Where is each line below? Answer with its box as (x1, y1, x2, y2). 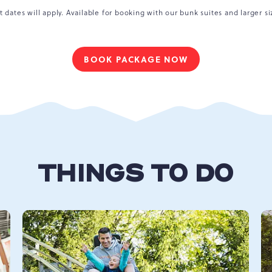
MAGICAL (135, 83, 180, 96)
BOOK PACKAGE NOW (84, 52, 188, 65)
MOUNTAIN (135, 96, 188, 109)
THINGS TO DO (37, 156, 233, 192)
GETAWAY (135, 109, 181, 121)
